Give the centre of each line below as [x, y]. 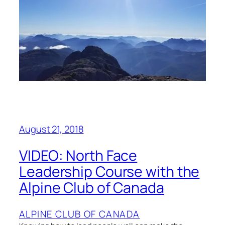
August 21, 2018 [51, 129]
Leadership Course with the [109, 172]
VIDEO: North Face [78, 156]
